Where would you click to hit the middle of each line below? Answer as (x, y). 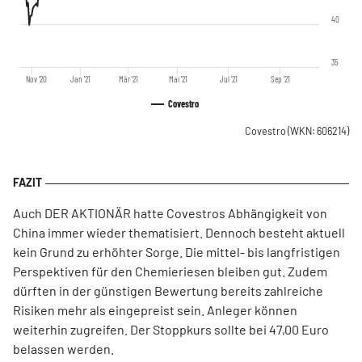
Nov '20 (36, 79)
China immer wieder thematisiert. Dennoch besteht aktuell (179, 232)
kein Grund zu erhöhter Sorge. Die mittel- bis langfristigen (177, 252)
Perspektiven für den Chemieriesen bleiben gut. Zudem (170, 271)
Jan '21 (81, 79)
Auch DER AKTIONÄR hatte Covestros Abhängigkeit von (170, 213)
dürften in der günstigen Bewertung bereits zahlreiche (168, 290)
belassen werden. (65, 349)
